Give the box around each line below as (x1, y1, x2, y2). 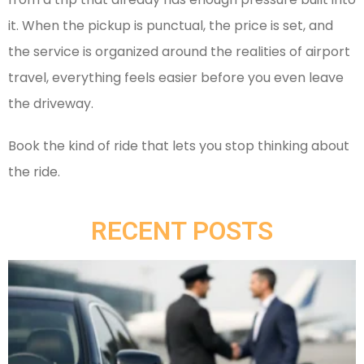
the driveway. (8, 94, 93, 114)
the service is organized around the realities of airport (8, 42, 350, 62)
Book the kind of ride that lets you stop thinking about (8, 136, 349, 156)
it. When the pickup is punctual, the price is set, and (8, 16, 333, 36)
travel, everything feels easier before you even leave (8, 68, 344, 88)
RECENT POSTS (91, 215, 273, 247)
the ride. (8, 162, 60, 182)
